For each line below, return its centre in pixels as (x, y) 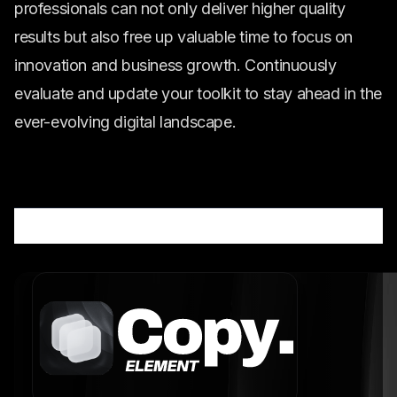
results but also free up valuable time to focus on (184, 37)
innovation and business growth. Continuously (175, 65)
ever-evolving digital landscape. (125, 122)
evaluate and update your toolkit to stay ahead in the (198, 93)
